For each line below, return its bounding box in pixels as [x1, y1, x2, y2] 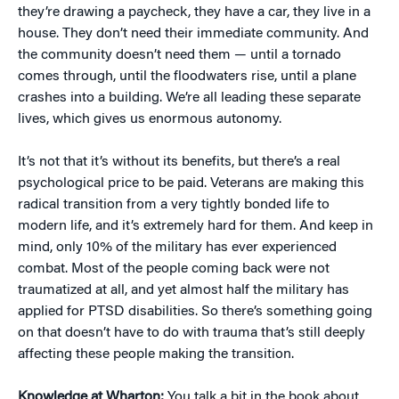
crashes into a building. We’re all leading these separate [18, 91, 361, 105]
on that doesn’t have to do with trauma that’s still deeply [18, 326, 365, 340]
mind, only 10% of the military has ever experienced [18, 240, 337, 255]
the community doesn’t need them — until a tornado [18, 48, 341, 62]
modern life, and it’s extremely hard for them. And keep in [18, 219, 373, 233]
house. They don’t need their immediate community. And [18, 27, 369, 41]
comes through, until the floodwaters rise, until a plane [18, 69, 356, 84]
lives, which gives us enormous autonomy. [18, 112, 281, 126]
